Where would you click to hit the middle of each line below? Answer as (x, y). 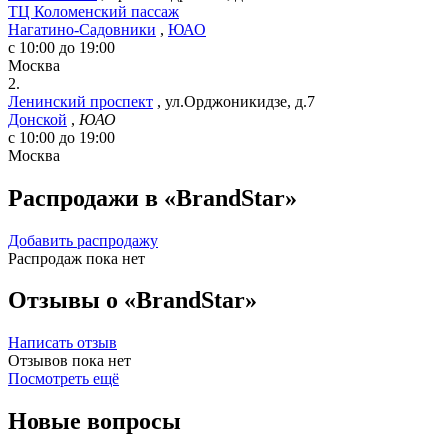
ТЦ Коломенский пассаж (93, 11)
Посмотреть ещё (63, 379)
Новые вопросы (94, 421)
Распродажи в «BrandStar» (152, 197)
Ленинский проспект (80, 101)
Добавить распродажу (83, 240)
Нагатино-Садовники (82, 29)
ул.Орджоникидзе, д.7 (240, 101)
